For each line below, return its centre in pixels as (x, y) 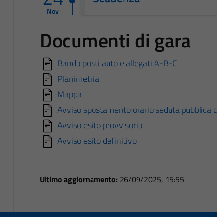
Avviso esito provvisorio (100, 125)
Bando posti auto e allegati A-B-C (117, 63)
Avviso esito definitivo (97, 140)
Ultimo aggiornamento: (79, 179)
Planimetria (78, 78)
